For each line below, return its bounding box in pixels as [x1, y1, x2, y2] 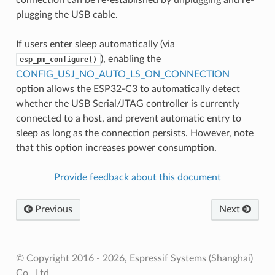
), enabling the [100, 53, 161, 64]
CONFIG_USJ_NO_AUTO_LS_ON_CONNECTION [15, 69, 230, 79]
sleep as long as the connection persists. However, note [15, 128, 254, 138]
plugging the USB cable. [15, 9, 118, 20]
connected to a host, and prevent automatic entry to [15, 113, 241, 123]
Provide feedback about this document [54, 172, 221, 182]
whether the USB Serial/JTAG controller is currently [15, 98, 239, 109]
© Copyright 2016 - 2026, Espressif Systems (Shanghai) [15, 253, 253, 263]
